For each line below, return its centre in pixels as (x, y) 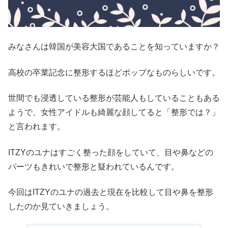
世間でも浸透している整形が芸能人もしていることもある (114, 98)
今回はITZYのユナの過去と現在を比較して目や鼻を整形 (111, 192)
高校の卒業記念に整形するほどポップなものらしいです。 (114, 72)
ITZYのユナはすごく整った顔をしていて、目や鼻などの (111, 152)
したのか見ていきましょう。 (61, 206)
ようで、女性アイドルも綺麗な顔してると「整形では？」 (114, 112)
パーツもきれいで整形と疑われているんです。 (94, 166)
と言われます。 (37, 127)
